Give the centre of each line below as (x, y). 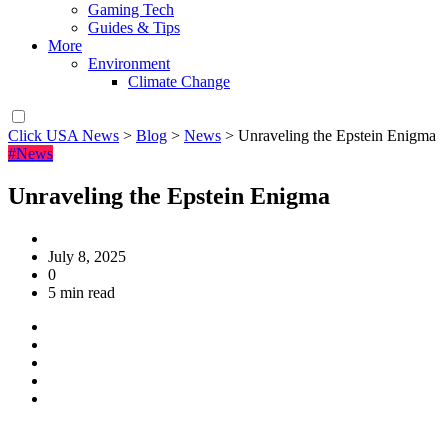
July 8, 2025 (87, 257)
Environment (129, 64)
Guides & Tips (134, 28)
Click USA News (63, 136)
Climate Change (179, 82)
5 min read (81, 293)
